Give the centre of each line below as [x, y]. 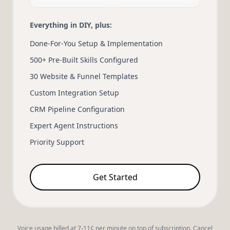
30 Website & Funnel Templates [84, 76]
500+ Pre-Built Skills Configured [84, 60]
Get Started [115, 177]
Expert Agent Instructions [74, 126]
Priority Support [57, 142]
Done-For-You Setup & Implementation [96, 43]
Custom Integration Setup [74, 93]
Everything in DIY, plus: [71, 25]
